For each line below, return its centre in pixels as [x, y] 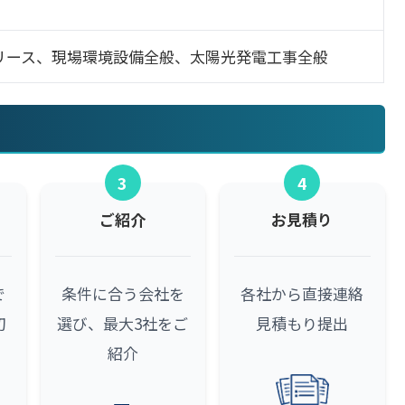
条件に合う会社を [122, 294]
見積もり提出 [302, 324]
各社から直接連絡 [302, 294]
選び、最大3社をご [123, 324]
